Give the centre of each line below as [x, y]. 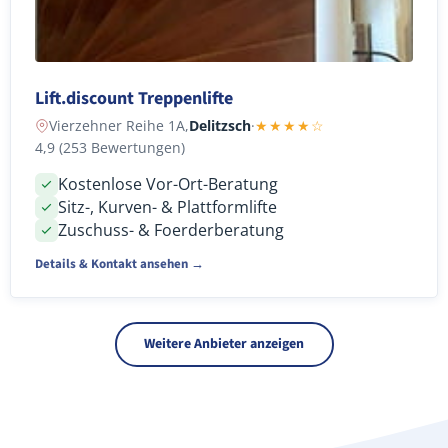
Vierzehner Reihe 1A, [119, 125]
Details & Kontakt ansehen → [119, 263]
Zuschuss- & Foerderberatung [171, 229]
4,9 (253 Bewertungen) [110, 147]
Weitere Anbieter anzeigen [224, 344]
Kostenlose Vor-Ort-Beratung [168, 183]
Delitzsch [220, 125]
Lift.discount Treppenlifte [134, 98]
